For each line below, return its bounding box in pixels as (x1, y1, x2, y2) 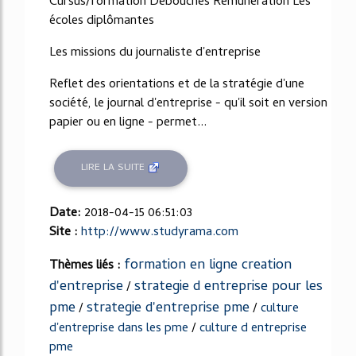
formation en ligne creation (124, 253, 292, 277)
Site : (49, 222, 81, 243)
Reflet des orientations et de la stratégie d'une (49, 74, 304, 95)
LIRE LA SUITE (81, 160, 149, 177)
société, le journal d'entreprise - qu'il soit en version (49, 93, 327, 114)
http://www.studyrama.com (81, 222, 238, 243)
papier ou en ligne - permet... (49, 112, 207, 133)
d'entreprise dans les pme (49, 318, 188, 339)
